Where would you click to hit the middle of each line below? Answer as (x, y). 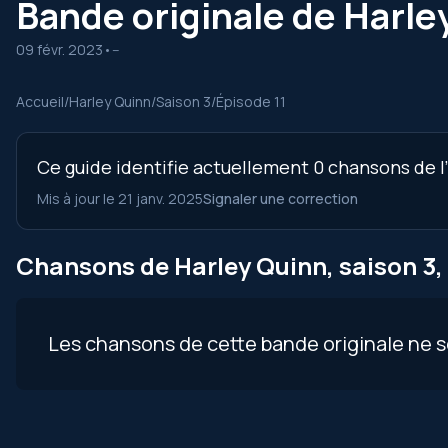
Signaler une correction (280, 198)
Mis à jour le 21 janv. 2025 (120, 198)
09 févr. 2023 (59, 49)
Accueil (40, 101)
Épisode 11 (251, 101)
